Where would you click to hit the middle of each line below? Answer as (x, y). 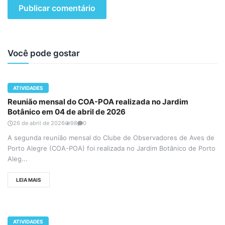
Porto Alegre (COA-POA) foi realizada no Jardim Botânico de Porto (111, 148)
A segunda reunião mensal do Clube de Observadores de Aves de (111, 138)
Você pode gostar (44, 53)
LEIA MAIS (29, 180)
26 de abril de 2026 (39, 123)
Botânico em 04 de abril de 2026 (67, 112)
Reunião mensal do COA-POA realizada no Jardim (98, 102)
